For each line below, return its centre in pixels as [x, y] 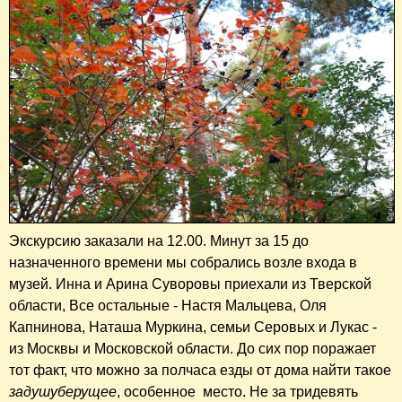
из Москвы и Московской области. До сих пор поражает [192, 348]
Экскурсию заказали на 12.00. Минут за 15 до [159, 240]
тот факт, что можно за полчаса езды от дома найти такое [200, 370]
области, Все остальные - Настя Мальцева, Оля [168, 305]
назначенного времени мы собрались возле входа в [183, 262]
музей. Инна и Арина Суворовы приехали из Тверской [190, 284]
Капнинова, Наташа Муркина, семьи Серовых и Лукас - [193, 327]
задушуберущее [63, 391]
